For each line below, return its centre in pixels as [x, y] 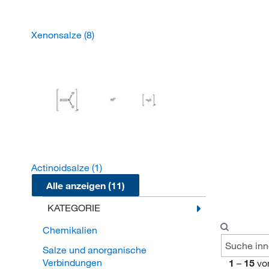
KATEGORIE [74, 208]
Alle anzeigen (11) [86, 185]
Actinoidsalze [62, 168]
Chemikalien [70, 230]
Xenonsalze [58, 35]
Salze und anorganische [94, 250]
